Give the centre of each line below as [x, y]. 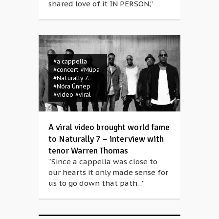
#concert [66, 70]
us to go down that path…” [97, 183]
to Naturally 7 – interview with [106, 139]
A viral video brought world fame [109, 127]
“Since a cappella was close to [103, 162]
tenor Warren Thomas [88, 151]
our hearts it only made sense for [108, 172]
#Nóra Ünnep [72, 86]
